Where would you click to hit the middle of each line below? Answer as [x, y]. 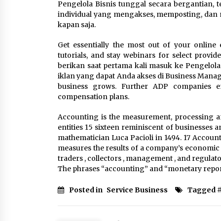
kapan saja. [77, 25]
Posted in [87, 190]
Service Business [137, 190]
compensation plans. [93, 97]
